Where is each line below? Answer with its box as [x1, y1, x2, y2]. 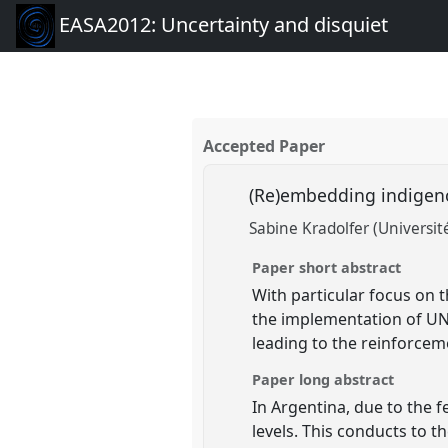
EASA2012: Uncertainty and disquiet [58, 11, 388, 39]
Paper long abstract [252, 369, 395, 389]
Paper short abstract [252, 257, 402, 277]
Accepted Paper [203, 135, 326, 158]
